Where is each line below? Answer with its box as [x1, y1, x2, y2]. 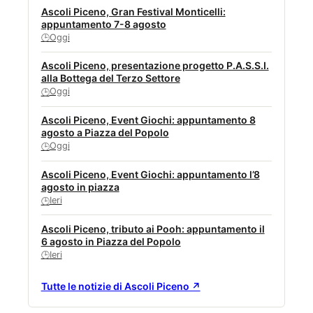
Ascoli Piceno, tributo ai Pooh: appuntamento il [41, 222, 265, 235]
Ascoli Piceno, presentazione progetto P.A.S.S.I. [41, 59, 269, 72]
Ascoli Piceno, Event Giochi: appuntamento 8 [41, 114, 256, 126]
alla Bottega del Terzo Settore [41, 72, 180, 85]
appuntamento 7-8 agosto [41, 17, 166, 30]
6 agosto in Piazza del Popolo [41, 235, 181, 247]
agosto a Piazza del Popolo [41, 126, 169, 139]
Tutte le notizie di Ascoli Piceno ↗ [41, 279, 201, 292]
